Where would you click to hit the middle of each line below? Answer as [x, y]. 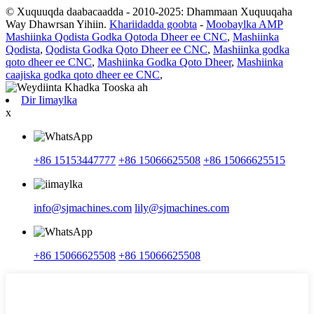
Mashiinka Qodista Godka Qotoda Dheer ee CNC [116, 37]
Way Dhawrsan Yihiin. [56, 25]
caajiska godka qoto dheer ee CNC [83, 75]
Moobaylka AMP [245, 25]
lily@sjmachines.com [182, 208]
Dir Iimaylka [49, 100]
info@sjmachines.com [83, 208]
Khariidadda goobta [153, 25]
